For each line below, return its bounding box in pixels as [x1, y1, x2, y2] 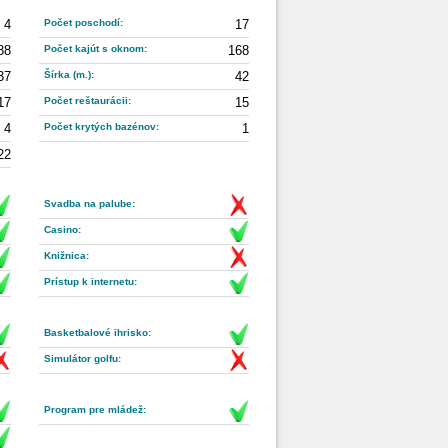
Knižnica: [44, 250, 89, 261]
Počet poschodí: [44, 17, 123, 28]
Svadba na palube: [44, 198, 135, 209]
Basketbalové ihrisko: [44, 327, 151, 338]
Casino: [44, 224, 81, 235]
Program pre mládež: [44, 404, 146, 415]
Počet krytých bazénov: [44, 121, 159, 132]
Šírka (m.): [44, 69, 94, 80]
